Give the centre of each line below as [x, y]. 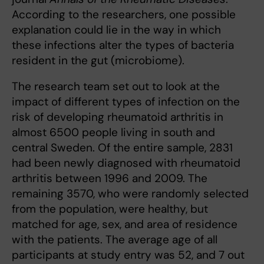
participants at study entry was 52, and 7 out [128, 255]
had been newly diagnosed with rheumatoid [126, 163]
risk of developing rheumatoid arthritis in [118, 117]
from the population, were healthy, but [110, 209]
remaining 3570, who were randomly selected [130, 194]
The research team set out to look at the [116, 86]
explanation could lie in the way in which [116, 30]
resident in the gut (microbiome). [98, 60]
